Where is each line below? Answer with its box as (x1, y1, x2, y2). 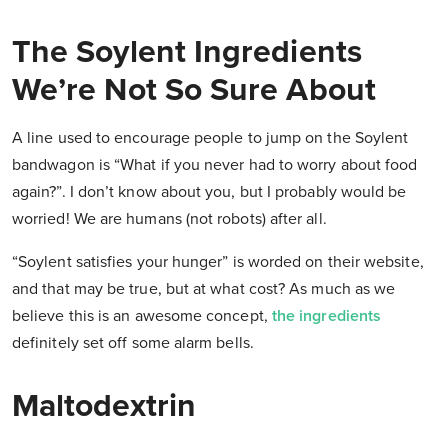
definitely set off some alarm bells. (12, 333, 254, 354)
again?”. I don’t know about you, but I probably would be (12, 182, 407, 203)
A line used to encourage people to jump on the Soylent (12, 128, 409, 149)
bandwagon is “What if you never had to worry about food (12, 155, 418, 176)
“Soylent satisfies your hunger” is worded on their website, (12, 252, 424, 273)
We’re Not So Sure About (12, 71, 376, 110)
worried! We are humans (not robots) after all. (12, 209, 327, 230)
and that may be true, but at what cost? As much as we (12, 279, 396, 300)
